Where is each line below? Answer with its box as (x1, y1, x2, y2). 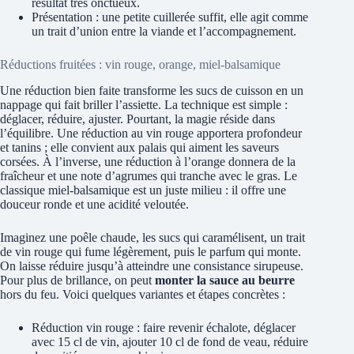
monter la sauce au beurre (155, 273, 295, 287)
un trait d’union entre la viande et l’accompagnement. (32, 24, 296, 38)
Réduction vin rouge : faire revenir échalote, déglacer (32, 320, 296, 334)
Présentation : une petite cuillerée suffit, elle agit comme (32, 9, 308, 24)
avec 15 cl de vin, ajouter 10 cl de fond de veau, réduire (32, 334, 308, 348)
